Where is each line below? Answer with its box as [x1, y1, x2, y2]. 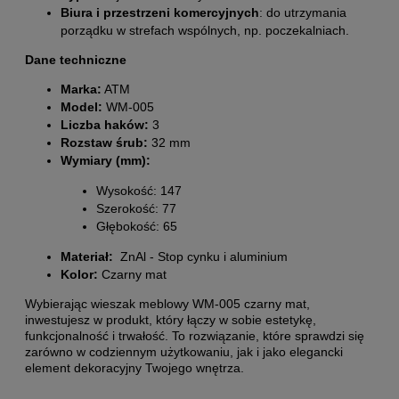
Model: [61, 99, 102, 114]
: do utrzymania [259, 4, 346, 20]
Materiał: [61, 248, 113, 264]
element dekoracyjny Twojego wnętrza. [25, 360, 244, 375]
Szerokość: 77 [96, 200, 176, 216]
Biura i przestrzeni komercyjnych [61, 4, 259, 20]
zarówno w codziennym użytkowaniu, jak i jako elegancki [25, 344, 343, 359]
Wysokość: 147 [96, 183, 182, 198]
